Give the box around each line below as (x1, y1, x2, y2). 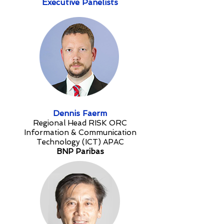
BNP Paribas (56, 147, 104, 156)
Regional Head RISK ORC (33, 118, 127, 127)
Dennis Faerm (53, 108, 107, 118)
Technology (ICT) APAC (36, 137, 124, 146)
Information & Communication (23, 128, 136, 137)
